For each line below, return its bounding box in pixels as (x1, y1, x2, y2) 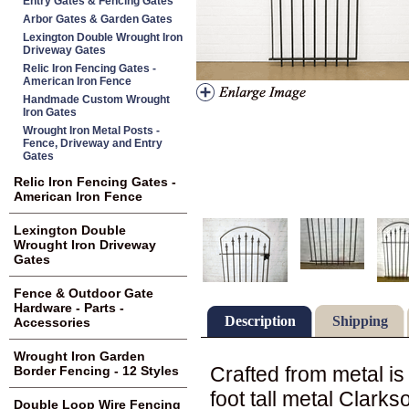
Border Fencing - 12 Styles (14, 363, 179, 378)
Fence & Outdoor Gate (14, 286, 153, 300)
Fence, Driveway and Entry (23, 137, 163, 150)
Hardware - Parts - (14, 300, 124, 315)
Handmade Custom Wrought (23, 93, 170, 106)
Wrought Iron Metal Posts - (23, 124, 160, 137)
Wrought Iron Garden (14, 349, 145, 363)
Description (225, 312, 296, 329)
